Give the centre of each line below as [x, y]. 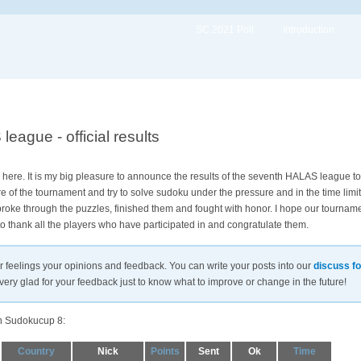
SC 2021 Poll [225, 30]
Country [36, 351]
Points [165, 351]
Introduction [309, 30]
